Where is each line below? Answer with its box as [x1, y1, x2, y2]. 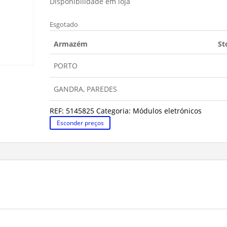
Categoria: [96, 106, 133, 116]
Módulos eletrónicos [133, 106, 202, 116]
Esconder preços [56, 119, 104, 128]
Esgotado [50, 20, 79, 29]
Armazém [54, 39, 88, 49]
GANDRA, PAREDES [54, 84, 118, 94]
